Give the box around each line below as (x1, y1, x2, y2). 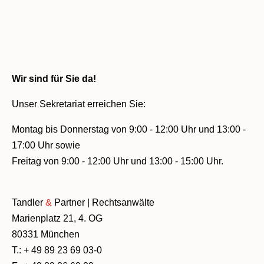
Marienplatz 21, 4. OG (12, 213, 103, 224)
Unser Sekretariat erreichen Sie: (12, 99, 146, 110)
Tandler (12, 197, 45, 208)
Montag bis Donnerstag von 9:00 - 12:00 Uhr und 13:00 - (12, 124, 246, 135)
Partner (52, 197, 85, 208)
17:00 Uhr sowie (12, 140, 80, 151)
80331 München (12, 229, 80, 240)
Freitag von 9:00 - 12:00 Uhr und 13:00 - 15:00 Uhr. (12, 156, 223, 167)
